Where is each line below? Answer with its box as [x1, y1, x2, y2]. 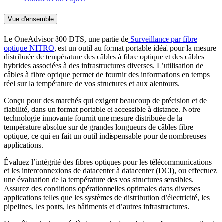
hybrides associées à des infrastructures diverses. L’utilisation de [4, 61, 203, 70]
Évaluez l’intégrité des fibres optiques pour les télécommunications [4, 158, 212, 166]
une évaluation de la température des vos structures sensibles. [4, 175, 194, 184]
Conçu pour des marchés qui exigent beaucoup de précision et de [4, 96, 207, 105]
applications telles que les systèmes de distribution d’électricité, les [4, 193, 210, 202]
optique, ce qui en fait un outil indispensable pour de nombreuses [4, 132, 206, 141]
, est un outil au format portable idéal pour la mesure [54, 44, 216, 53]
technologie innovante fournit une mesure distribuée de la [4, 114, 182, 123]
